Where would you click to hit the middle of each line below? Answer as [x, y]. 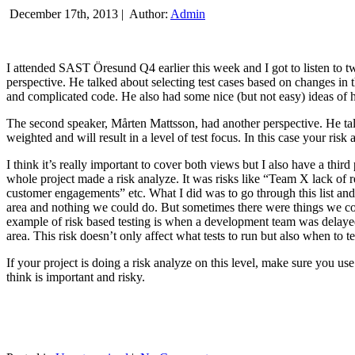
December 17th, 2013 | [67, 14]
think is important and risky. [76, 277]
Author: [149, 14]
